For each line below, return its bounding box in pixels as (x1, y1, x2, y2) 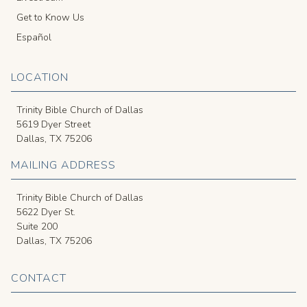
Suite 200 (16, 220, 58, 234)
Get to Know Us (16, 11, 84, 25)
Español (16, 31, 51, 45)
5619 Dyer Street (16, 118, 90, 132)
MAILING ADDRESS (11, 158, 116, 173)
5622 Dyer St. (16, 206, 75, 219)
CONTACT (11, 271, 66, 286)
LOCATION (11, 70, 69, 86)
